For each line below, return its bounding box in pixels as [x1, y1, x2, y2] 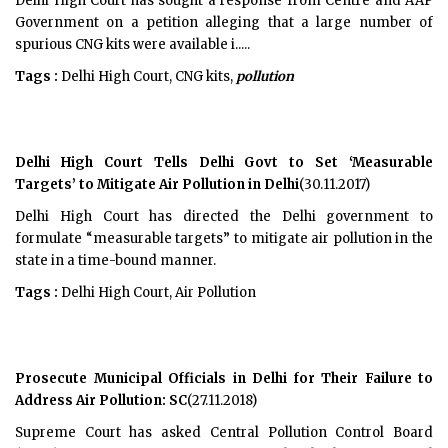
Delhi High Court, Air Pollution [58, 284, 256, 301]
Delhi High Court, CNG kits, [58, 68, 236, 85]
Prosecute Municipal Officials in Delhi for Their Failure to [15, 370, 433, 387]
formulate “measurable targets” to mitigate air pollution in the [15, 230, 433, 247]
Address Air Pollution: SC [15, 392, 187, 409]
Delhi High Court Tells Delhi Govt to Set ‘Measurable [15, 154, 433, 171]
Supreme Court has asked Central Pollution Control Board [15, 424, 433, 441]
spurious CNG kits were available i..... [15, 36, 250, 53]
